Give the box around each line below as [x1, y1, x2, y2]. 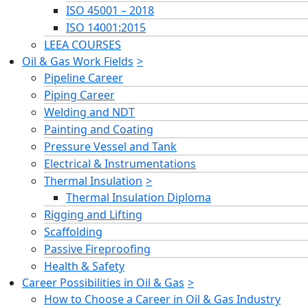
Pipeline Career [44, 70, 123, 86]
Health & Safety [44, 258, 124, 274]
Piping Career [44, 87, 115, 103]
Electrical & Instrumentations [44, 156, 196, 172]
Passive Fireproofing [44, 241, 151, 257]
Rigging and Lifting [44, 207, 142, 223]
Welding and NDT [44, 104, 135, 120]
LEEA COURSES [44, 37, 121, 53]
